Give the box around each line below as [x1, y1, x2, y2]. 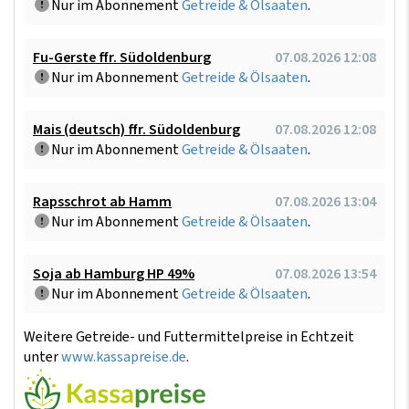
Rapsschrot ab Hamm [33, 191, 172, 212]
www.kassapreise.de [61, 346, 186, 367]
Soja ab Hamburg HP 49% [33, 263, 194, 284]
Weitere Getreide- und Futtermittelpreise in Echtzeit [24, 326, 354, 347]
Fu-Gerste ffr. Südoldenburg [33, 47, 211, 68]
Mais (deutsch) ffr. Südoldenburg [33, 119, 240, 140]
